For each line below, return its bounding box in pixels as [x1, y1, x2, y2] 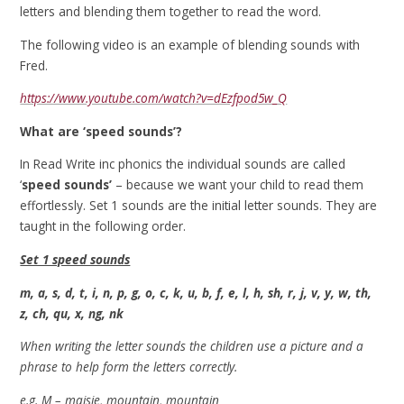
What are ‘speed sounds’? [20, 122, 183, 140]
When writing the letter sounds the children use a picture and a [20, 337, 364, 355]
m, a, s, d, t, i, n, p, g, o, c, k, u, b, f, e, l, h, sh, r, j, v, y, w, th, [20, 283, 372, 301]
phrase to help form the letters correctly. [20, 358, 238, 376]
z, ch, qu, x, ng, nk [20, 304, 124, 322]
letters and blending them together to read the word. [20, 2, 322, 20]
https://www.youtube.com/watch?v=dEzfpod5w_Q [20, 89, 288, 107]
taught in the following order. [20, 217, 187, 235]
